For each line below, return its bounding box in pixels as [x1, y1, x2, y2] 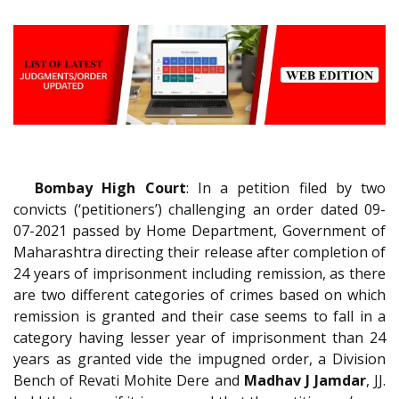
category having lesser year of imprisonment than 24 [13, 328, 386, 348]
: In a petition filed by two [185, 178, 386, 199]
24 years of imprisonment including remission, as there [13, 264, 386, 284]
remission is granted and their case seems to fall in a [13, 306, 386, 327]
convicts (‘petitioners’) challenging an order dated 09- [13, 199, 386, 220]
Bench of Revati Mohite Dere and [13, 370, 244, 391]
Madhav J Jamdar [243, 370, 366, 391]
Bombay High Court [35, 178, 186, 199]
